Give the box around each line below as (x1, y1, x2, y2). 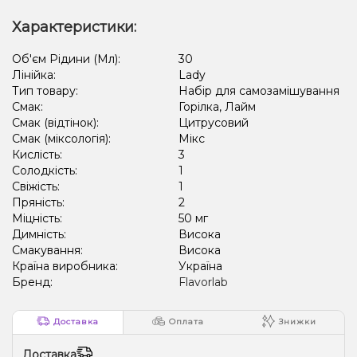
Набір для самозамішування (178, 83, 339, 98)
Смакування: (12, 242, 86, 257)
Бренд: (12, 274, 56, 289)
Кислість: (12, 147, 65, 162)
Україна (178, 258, 222, 273)
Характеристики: (12, 18, 136, 36)
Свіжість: (12, 178, 63, 194)
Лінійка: (12, 67, 59, 82)
